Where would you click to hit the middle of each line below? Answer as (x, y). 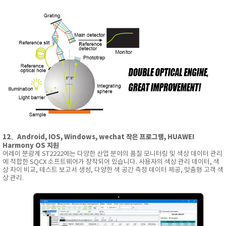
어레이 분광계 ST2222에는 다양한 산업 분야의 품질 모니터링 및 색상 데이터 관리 (112, 154)
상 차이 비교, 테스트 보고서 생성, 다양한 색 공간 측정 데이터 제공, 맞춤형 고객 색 (113, 170)
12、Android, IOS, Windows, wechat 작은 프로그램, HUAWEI (98, 137)
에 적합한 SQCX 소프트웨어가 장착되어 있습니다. (71, 162)
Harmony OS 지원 (31, 146)
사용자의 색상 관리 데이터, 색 (179, 162)
